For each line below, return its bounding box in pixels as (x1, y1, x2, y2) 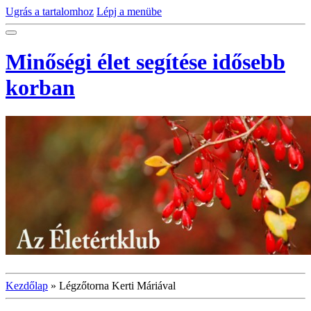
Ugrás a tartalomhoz (6, 6, 94, 17)
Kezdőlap (6, 279, 48, 292)
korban (6, 75, 75, 101)
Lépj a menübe (96, 6, 162, 17)
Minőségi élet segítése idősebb (6, 49, 285, 75)
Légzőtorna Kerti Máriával (59, 279, 176, 292)
